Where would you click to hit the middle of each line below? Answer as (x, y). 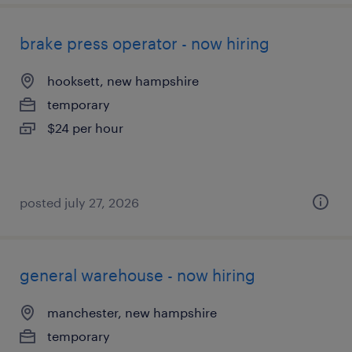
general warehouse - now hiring (137, 275)
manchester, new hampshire (132, 312)
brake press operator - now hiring (145, 43)
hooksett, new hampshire (123, 81)
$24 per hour (85, 128)
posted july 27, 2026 (79, 202)
